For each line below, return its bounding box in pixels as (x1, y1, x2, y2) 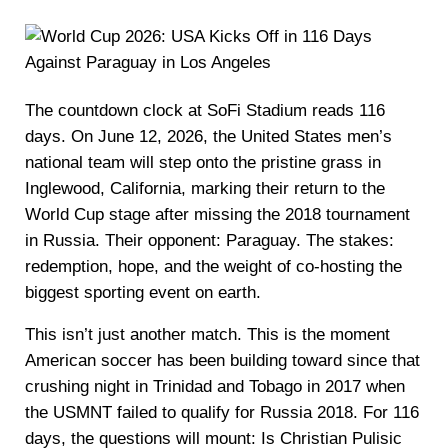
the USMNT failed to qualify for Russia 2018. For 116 (24, 402, 419, 422)
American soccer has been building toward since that (24, 350, 420, 370)
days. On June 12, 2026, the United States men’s (24, 126, 392, 146)
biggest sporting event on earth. (24, 282, 261, 302)
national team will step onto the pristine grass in (24, 152, 381, 172)
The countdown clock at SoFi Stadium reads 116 (24, 100, 385, 120)
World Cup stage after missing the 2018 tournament (24, 204, 410, 224)
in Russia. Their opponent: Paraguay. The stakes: (24, 230, 394, 250)
